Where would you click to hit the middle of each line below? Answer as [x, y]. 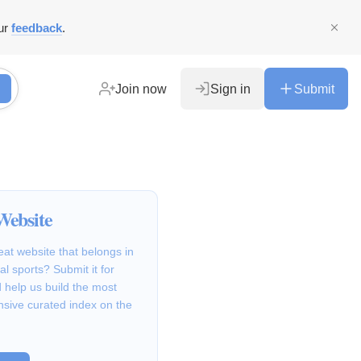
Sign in [230, 89]
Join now [141, 89]
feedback [37, 27]
